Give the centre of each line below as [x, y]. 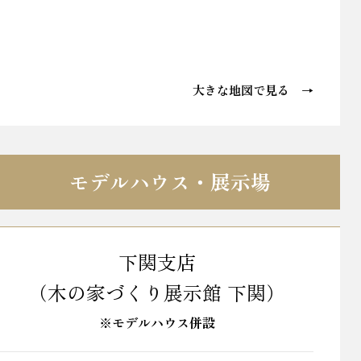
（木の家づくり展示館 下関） [157, 292]
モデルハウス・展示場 [170, 182]
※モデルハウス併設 [157, 322]
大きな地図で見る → [253, 89]
